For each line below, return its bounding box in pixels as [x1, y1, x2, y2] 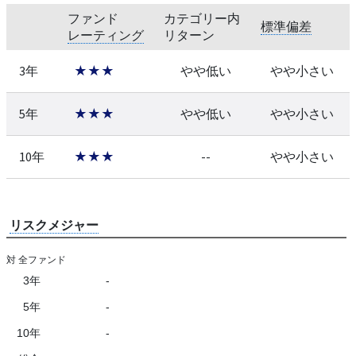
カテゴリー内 [164, 10, 240, 26]
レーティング [68, 26, 144, 43]
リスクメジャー [10, 216, 99, 233]
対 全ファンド [6, 254, 66, 265]
